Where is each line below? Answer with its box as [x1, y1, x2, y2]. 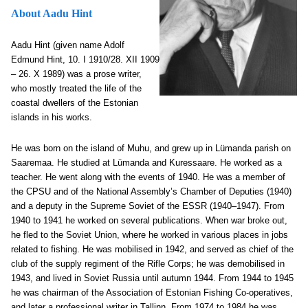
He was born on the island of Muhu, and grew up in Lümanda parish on [11, 143, 291, 153]
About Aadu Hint [11, 8, 92, 19]
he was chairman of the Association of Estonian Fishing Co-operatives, [11, 287, 293, 298]
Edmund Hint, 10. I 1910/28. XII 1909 [11, 54, 159, 65]
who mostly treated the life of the [11, 83, 142, 93]
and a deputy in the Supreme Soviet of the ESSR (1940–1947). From [11, 201, 285, 211]
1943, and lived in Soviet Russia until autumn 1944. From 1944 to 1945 [11, 273, 294, 283]
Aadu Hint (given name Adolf [11, 40, 124, 50]
